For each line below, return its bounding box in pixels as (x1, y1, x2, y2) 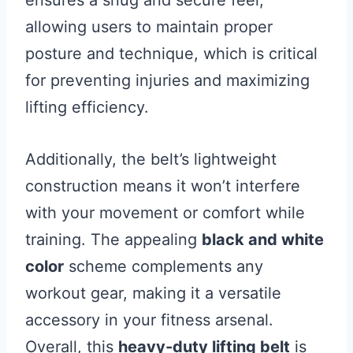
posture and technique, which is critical (25, 44, 318, 64)
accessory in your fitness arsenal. (25, 310, 273, 330)
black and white (202, 230, 324, 250)
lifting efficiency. (25, 98, 149, 117)
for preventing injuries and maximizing (25, 71, 310, 91)
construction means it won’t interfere (25, 176, 300, 196)
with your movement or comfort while (25, 203, 305, 223)
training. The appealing (25, 230, 202, 250)
